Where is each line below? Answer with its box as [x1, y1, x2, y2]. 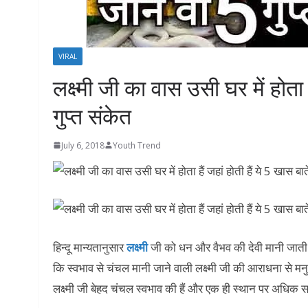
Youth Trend [113, 139, 161, 151]
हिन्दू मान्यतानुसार [53, 239, 124, 255]
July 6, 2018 [61, 139, 104, 151]
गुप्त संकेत [53, 100, 131, 131]
